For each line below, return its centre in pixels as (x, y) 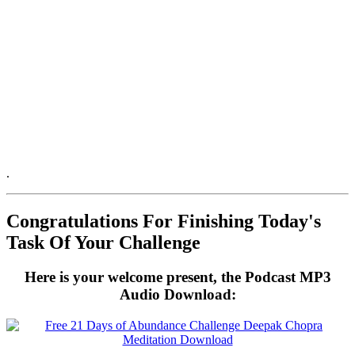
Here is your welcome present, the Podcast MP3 (177, 277)
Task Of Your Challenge (103, 242)
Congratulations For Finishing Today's (164, 221)
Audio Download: (177, 295)
